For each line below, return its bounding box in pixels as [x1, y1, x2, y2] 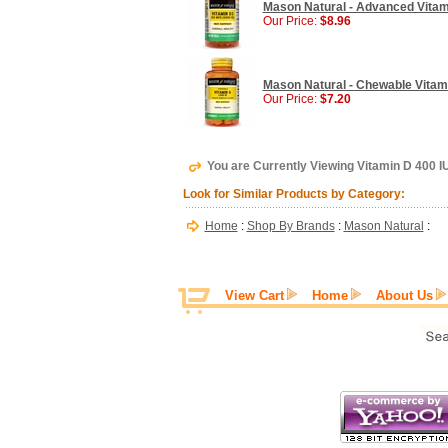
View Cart [225, 288, 284, 303]
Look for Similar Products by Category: [182, 187, 405, 201]
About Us [376, 288, 433, 303]
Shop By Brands [246, 219, 335, 233]
